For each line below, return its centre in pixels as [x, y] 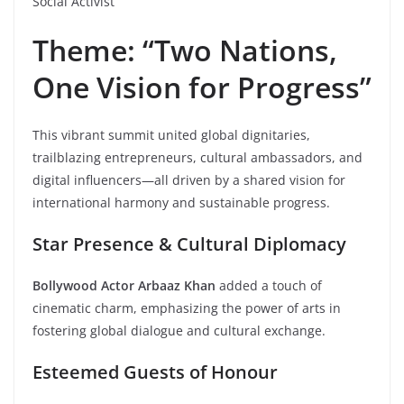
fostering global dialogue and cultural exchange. [179, 330]
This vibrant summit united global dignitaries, [171, 134]
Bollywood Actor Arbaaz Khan [124, 285]
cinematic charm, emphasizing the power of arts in [187, 308]
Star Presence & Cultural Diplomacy [189, 243]
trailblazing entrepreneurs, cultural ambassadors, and [197, 157]
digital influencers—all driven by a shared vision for [189, 179]
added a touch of [269, 285]
